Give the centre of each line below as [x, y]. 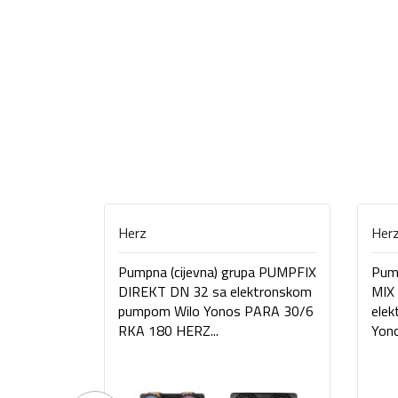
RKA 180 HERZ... [168, 330]
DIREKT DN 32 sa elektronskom [215, 291]
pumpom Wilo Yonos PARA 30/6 [216, 311]
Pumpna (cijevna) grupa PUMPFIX [217, 272]
